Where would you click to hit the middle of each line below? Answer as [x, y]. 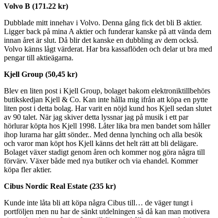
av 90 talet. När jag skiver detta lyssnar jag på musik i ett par [96, 117]
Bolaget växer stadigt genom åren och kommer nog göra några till [104, 152]
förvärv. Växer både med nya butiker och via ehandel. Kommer [101, 161]
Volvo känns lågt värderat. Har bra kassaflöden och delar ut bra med [108, 49]
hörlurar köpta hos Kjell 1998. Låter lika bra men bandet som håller [107, 126]
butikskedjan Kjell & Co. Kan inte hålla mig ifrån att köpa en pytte [106, 99]
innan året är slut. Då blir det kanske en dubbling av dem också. [101, 40]
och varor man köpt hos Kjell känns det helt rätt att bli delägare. [101, 143]
